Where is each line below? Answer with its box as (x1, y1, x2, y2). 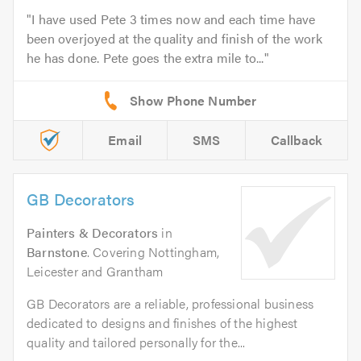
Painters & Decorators (27, 222, 159, 242)
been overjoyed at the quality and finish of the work (27, 28, 323, 48)
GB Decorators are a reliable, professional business (27, 293, 314, 313)
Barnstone (27, 242, 87, 261)
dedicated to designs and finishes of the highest (27, 313, 298, 332)
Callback (270, 130, 323, 149)
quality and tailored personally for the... (27, 332, 246, 351)
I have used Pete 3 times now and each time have (31, 9, 316, 28)
